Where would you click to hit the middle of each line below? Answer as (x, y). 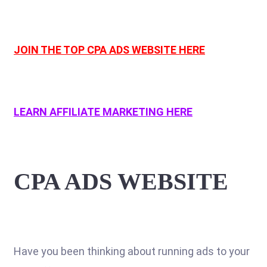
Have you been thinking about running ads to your (132, 251)
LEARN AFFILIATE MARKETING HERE (103, 112)
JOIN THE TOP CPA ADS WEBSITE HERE (109, 50)
